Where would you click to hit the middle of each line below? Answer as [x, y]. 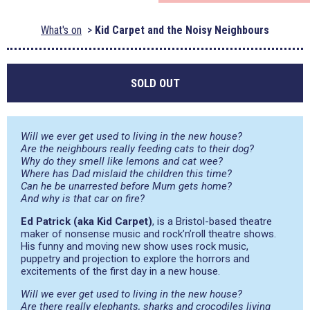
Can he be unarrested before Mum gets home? [126, 186]
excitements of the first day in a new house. [120, 271]
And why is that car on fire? [83, 199]
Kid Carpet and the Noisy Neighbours [182, 30]
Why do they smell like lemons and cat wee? [122, 161]
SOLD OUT [155, 83]
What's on [61, 30]
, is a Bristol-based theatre [212, 221]
